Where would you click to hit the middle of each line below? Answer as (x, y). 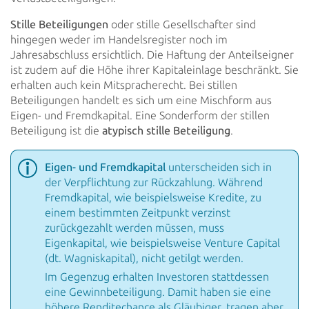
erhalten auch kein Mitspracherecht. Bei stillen (124, 85)
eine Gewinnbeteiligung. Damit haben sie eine (158, 292)
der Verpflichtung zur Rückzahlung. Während (154, 182)
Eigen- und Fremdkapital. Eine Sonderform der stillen (140, 115)
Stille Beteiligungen (59, 24)
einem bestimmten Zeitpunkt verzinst (138, 212)
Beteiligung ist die (56, 130)
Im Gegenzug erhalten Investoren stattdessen (157, 277)
